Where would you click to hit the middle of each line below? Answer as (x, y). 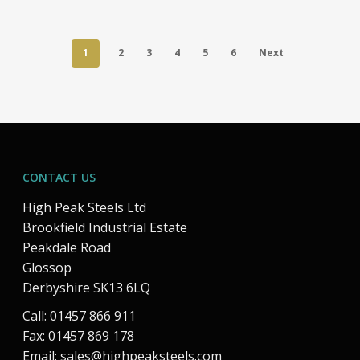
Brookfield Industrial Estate (105, 227)
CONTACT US (59, 177)
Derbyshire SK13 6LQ (86, 288)
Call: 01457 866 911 (79, 316)
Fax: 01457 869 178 (78, 336)
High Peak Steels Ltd (84, 207)
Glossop (47, 268)
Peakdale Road (67, 247)
